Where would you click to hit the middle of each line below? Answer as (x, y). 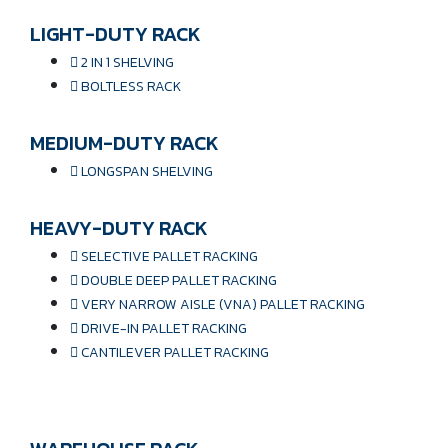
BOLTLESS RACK (131, 86)
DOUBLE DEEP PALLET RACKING (179, 280)
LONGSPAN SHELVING (147, 171)
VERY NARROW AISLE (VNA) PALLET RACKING (223, 304)
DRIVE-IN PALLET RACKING (164, 328)
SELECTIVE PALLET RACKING (169, 256)
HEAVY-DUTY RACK (119, 227)
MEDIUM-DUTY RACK (124, 142)
